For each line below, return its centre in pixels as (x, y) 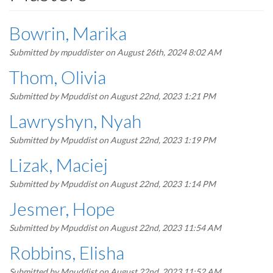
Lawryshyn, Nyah (75, 121)
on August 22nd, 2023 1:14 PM (156, 184)
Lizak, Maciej (58, 165)
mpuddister (82, 52)
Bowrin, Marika (68, 33)
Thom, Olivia (58, 77)
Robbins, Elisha (67, 252)
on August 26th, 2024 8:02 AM (162, 52)
